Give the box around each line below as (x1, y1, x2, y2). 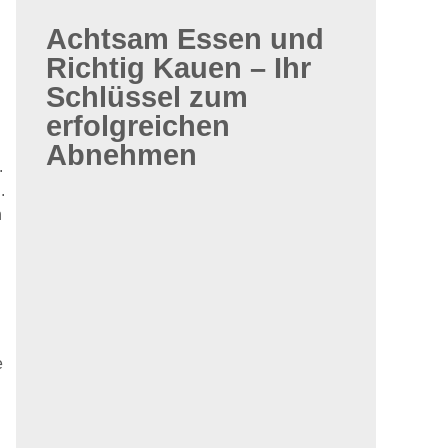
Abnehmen (46, 139, 197, 171)
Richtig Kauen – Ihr (46, 52, 311, 84)
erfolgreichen (46, 110, 230, 142)
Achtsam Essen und (46, 23, 324, 55)
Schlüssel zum (46, 81, 248, 113)
